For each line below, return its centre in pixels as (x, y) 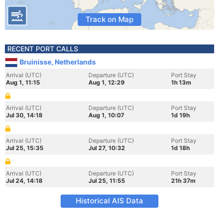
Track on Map (109, 19)
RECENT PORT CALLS (43, 49)
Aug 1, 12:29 (107, 82)
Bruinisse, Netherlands (58, 62)
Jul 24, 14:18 (24, 181)
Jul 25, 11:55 (107, 181)
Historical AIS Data (109, 201)
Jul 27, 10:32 (107, 148)
